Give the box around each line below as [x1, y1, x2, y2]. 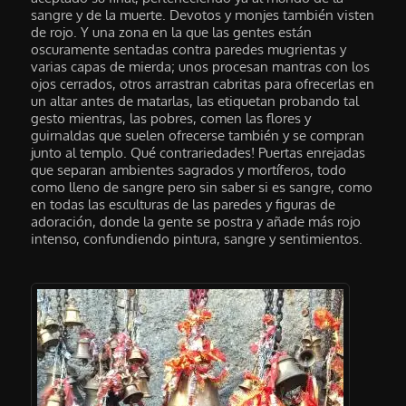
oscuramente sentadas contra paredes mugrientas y [31, 41, 347, 59]
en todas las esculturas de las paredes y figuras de [31, 196, 336, 214]
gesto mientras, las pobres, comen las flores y [31, 110, 312, 128]
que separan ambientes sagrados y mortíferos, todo [31, 161, 347, 179]
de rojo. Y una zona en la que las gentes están [31, 24, 313, 42]
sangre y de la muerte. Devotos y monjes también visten [31, 6, 375, 24]
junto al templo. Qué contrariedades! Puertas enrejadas [31, 144, 366, 162]
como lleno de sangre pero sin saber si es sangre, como [31, 179, 373, 197]
